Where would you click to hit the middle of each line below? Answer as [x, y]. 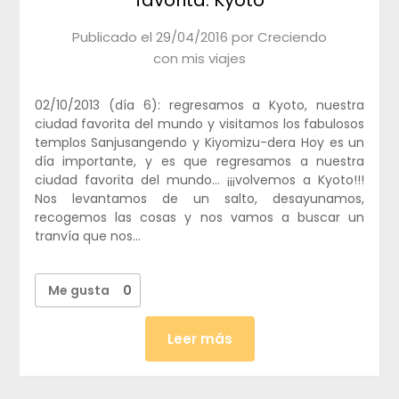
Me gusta [78, 290]
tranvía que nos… [87, 236]
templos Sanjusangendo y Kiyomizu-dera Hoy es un [199, 142]
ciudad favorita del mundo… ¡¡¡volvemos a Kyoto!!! [199, 179]
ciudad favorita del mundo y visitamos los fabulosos [199, 123]
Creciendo [292, 37]
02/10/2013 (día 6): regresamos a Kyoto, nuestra [199, 105]
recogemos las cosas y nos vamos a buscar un [199, 217]
